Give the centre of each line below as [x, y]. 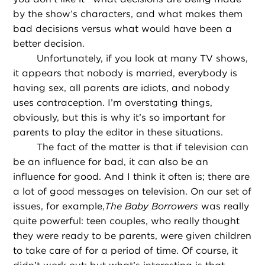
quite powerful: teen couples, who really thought [127, 221]
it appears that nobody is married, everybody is [125, 73]
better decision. [49, 44]
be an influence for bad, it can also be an [111, 162]
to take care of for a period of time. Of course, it [126, 251]
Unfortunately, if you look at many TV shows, [143, 59]
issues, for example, [59, 206]
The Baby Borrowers [152, 206]
